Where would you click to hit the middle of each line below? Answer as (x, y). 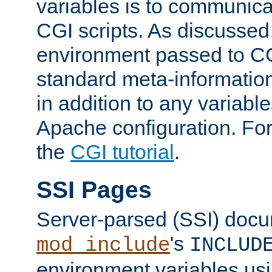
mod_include (103, 246)
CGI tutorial (122, 152)
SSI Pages (94, 189)
